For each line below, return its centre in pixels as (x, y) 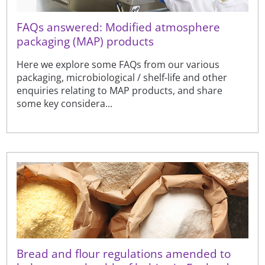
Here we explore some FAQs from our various (118, 64)
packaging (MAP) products (85, 41)
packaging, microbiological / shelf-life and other (122, 77)
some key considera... (65, 103)
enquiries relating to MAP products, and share (120, 90)
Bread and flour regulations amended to (124, 253)
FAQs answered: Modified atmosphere (119, 27)
